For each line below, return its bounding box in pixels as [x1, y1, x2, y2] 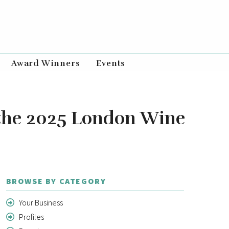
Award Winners [11, 58, 80, 68]
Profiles [17, 211, 44, 222]
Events [96, 58, 126, 68]
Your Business [17, 197, 63, 208]
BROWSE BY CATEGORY [6, 176, 106, 186]
